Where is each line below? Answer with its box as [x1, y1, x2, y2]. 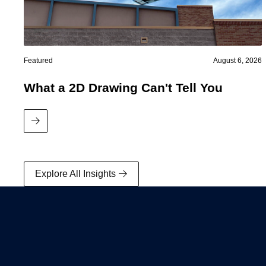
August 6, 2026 [213, 56, 262, 65]
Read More [34, 122, 82, 132]
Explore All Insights [35, 169, 116, 179]
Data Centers [24, 133, 80, 144]
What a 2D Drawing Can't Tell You [24, 81, 223, 95]
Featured [24, 56, 53, 65]
